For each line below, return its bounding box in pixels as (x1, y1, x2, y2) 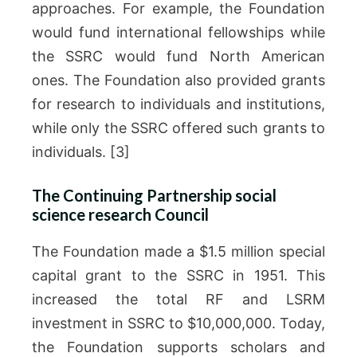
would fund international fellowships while (32, 24, 325, 41)
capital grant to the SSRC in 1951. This (32, 267, 325, 284)
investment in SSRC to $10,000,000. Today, (32, 315, 325, 331)
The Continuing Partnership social (32, 186, 277, 205)
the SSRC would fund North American (32, 48, 325, 65)
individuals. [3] (32, 143, 130, 160)
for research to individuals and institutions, (32, 96, 325, 112)
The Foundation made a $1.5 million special (32, 243, 325, 260)
